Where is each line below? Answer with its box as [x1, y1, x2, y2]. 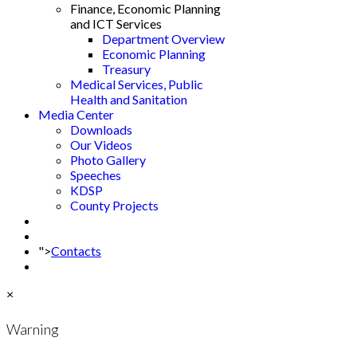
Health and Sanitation [70, 92, 187, 107]
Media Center [38, 107, 114, 122]
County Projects [70, 198, 159, 213]
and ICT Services [70, 16, 162, 31]
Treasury [102, 61, 151, 76]
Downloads [70, 122, 132, 137]
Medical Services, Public [70, 76, 203, 92]
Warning [6, 320, 59, 338]
